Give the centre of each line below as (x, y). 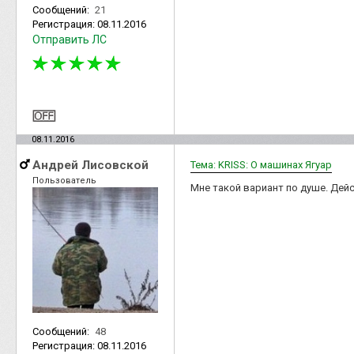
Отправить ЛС (70, 40)
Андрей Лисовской (90, 165)
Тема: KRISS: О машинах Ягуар (261, 164)
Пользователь (64, 180)
